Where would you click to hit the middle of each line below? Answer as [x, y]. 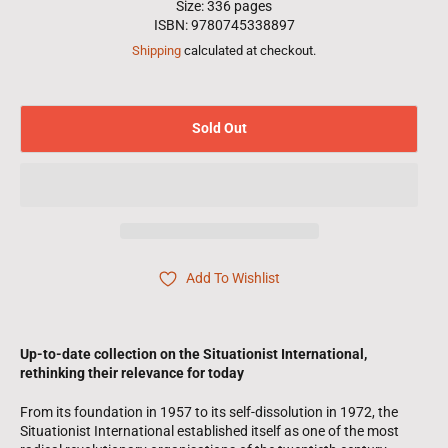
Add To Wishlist [233, 278]
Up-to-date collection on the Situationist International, [193, 353]
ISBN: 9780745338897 [224, 24]
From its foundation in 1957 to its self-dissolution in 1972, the [209, 411]
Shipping [156, 50]
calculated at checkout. [248, 50]
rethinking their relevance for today [132, 372]
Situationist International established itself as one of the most [209, 430]
